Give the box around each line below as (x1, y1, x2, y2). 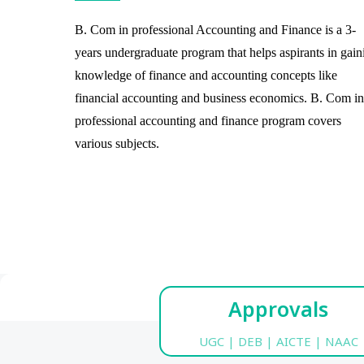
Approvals (228, 294, 329, 323)
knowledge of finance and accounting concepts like (75, 67, 337, 82)
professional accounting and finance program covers (75, 113, 341, 128)
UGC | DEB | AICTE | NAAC (198, 332, 358, 349)
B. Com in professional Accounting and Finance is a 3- (75, 22, 356, 37)
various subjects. (75, 136, 159, 150)
